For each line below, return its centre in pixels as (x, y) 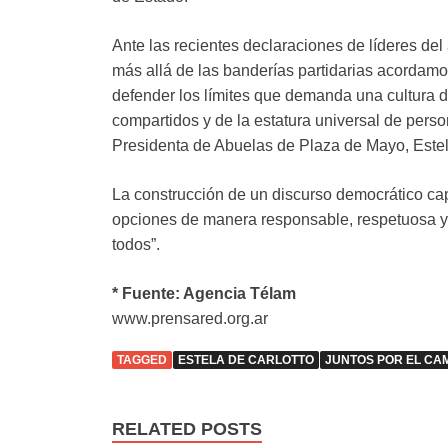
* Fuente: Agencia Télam (204, 294)
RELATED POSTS (187, 429)
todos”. (136, 245)
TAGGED (142, 360)
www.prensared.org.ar (190, 319)
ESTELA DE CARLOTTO (246, 360)
